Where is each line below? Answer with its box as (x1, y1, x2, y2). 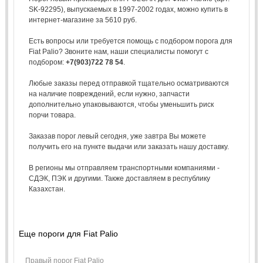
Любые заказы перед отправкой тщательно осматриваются (28, 79, 229, 87)
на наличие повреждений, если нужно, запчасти (28, 89, 190, 98)
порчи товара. (28, 110, 76, 119)
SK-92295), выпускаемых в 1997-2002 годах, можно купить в (28, 5, 228, 14)
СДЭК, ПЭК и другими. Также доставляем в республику (28, 174, 210, 183)
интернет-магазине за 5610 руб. (28, 15, 137, 24)
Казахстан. (28, 184, 65, 193)
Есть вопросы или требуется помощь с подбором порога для (28, 36, 232, 45)
